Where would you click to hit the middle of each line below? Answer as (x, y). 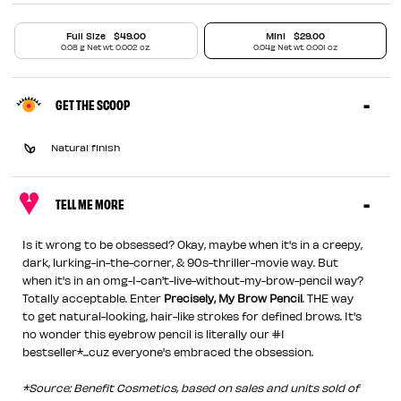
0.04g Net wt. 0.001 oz (295, 47)
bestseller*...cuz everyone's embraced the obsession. (168, 351)
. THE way (328, 298)
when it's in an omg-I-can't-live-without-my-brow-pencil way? (193, 280)
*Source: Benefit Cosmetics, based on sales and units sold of (191, 387)
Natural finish (85, 147)
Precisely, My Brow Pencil (234, 298)
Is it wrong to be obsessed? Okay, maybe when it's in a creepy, (193, 244)
